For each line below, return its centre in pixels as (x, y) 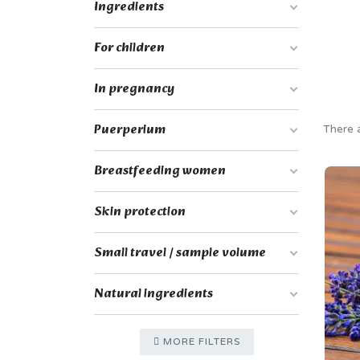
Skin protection (140, 211)
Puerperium (130, 129)
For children (129, 47)
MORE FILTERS (200, 341)
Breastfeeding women (160, 170)
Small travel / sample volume (180, 252)
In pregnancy (134, 88)
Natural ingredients (153, 293)
